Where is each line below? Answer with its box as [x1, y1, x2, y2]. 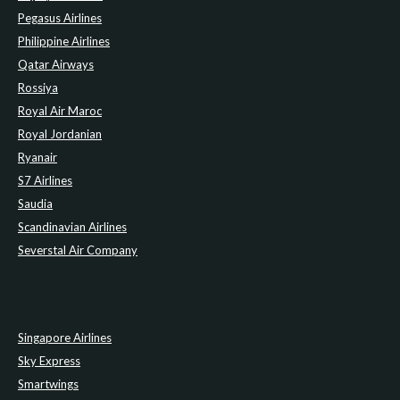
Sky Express [18, 354, 80, 369]
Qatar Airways [18, 57, 94, 72]
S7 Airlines [18, 173, 72, 188]
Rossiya [18, 80, 58, 96]
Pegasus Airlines [18, 11, 102, 26]
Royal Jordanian [18, 127, 102, 142]
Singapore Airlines [18, 330, 112, 346]
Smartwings [18, 377, 79, 392]
